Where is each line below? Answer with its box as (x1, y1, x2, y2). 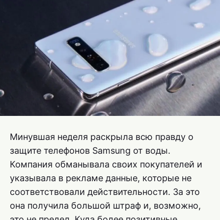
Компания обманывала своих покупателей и (10, 159, 202, 169)
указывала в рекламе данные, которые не (10, 172, 192, 183)
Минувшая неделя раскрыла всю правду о (10, 131, 193, 142)
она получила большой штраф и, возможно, (10, 200, 201, 211)
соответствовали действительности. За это (10, 186, 200, 197)
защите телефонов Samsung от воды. (10, 145, 170, 156)
